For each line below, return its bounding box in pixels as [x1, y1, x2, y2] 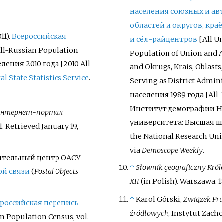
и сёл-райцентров [129, 35, 197, 44]
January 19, [41, 122, 78, 131]
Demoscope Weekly [141, 146, 203, 155]
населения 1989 [129, 90, 186, 100]
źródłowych [129, 208, 168, 218]
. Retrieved [2, 122, 41, 131]
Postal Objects [34, 167, 78, 176]
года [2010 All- [42, 59, 94, 68]
